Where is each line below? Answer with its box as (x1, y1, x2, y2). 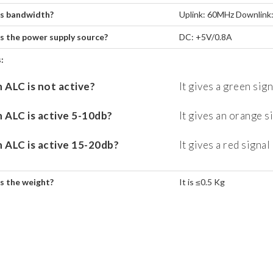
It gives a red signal (179, 138, 270, 152)
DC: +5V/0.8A (179, 32, 232, 43)
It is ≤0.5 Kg (179, 177, 225, 188)
